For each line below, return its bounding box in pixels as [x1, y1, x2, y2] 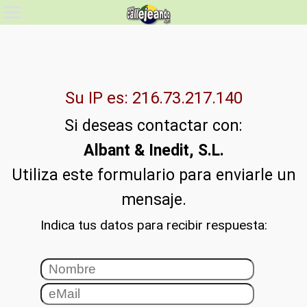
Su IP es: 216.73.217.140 [64, 88, 243, 108]
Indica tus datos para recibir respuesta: [40, 217, 267, 233]
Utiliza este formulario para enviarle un [11, 166, 296, 184]
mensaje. [121, 191, 186, 209]
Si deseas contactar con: [64, 116, 243, 135]
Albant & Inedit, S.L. [83, 141, 224, 160]
